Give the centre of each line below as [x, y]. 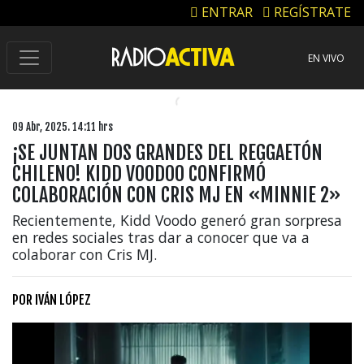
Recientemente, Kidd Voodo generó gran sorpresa [177, 220]
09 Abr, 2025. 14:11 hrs [63, 126]
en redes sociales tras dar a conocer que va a [161, 237]
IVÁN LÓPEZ [63, 299]
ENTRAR [225, 13]
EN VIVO [326, 58]
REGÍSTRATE [311, 13]
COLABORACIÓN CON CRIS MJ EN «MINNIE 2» [177, 195]
